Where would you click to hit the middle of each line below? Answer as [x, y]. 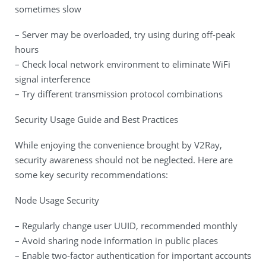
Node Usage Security [57, 200]
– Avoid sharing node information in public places [116, 240]
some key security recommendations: [91, 175]
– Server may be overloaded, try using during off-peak [125, 34]
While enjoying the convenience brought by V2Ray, [118, 145]
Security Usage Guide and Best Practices [96, 119]
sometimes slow [48, 9]
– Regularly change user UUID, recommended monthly [126, 226]
